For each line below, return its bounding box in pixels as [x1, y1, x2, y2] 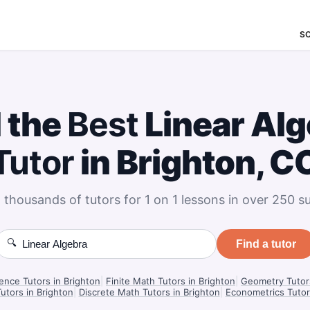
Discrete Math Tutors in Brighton [78, 286, 220, 298]
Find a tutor [235, 237, 296, 250]
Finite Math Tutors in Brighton [106, 275, 235, 286]
